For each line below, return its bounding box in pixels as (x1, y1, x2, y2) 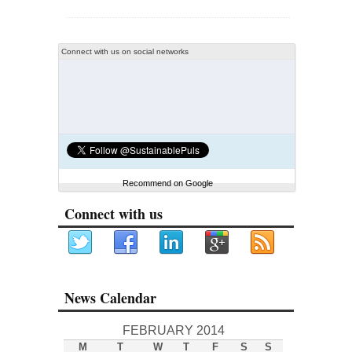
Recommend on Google (123, 178, 213, 188)
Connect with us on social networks (61, 47, 189, 56)
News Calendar (64, 288, 156, 308)
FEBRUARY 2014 (122, 324, 225, 337)
